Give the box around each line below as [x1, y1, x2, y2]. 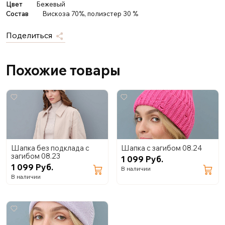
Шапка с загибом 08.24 [121, 143, 203, 153]
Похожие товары [6, 61, 121, 79]
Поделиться [6, 30, 54, 40]
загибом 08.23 [11, 151, 60, 161]
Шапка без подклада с [11, 143, 89, 153]
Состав [6, 10, 29, 18]
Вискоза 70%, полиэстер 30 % [42, 10, 139, 18]
